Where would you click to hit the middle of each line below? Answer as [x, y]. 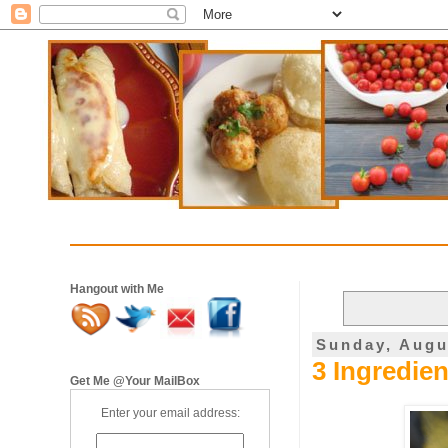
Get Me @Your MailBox [135, 381]
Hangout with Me [117, 289]
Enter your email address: [170, 413]
